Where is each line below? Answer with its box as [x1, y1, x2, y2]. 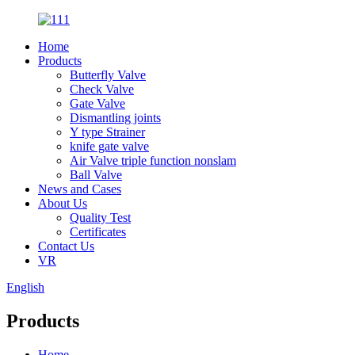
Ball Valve [70, 168, 122, 181]
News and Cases [38, 182, 121, 196]
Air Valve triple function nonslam [70, 154, 236, 167]
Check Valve [70, 82, 134, 96]
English [6, 281, 44, 294]
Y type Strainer [70, 125, 145, 139]
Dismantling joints [70, 111, 161, 124]
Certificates [70, 225, 126, 239]
